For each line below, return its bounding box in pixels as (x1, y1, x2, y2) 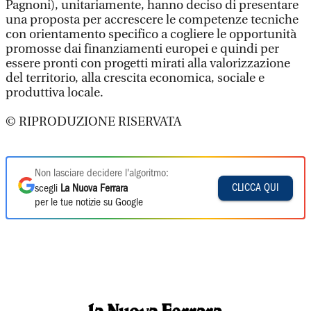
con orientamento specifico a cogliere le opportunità (6, 27, 296, 42)
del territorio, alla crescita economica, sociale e (6, 71, 264, 85)
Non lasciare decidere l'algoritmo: (35, 169, 169, 178)
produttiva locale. (6, 85, 103, 100)
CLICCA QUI (232, 183, 279, 193)
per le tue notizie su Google (35, 198, 143, 208)
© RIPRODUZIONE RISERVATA (6, 115, 181, 129)
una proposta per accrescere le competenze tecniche (6, 12, 299, 27)
